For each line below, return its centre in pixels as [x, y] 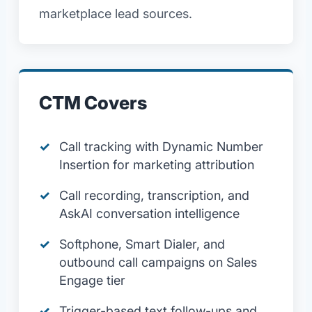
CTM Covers [93, 103]
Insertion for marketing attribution [156, 165]
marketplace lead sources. [115, 14]
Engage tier [92, 281]
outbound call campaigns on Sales [158, 263]
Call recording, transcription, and [154, 196]
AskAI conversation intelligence [149, 214]
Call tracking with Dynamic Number [161, 147]
